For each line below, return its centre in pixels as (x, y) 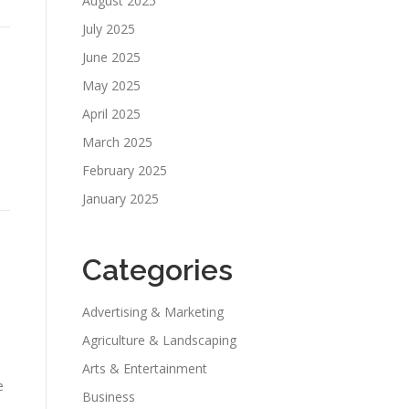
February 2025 (125, 170)
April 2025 (111, 114)
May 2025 (111, 85)
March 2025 (117, 142)
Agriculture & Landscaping (159, 340)
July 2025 (109, 29)
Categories (157, 270)
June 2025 (111, 57)
